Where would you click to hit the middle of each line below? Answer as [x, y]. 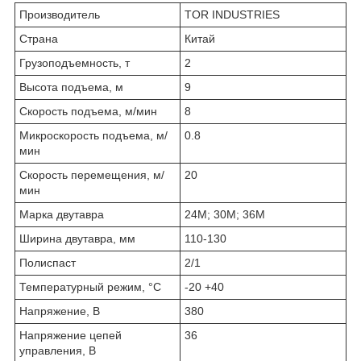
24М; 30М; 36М [225, 214]
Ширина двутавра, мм [77, 238]
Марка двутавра [62, 214]
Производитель [60, 14]
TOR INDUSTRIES [232, 14]
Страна [39, 38]
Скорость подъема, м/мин [88, 111]
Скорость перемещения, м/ [92, 174]
